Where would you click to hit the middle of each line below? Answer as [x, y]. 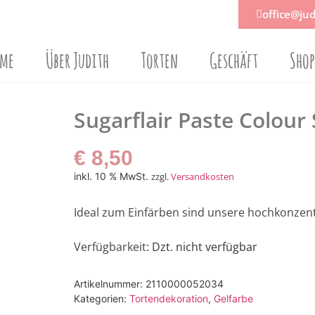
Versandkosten [202, 176]
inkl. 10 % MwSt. [111, 176]
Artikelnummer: [109, 284]
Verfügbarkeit [110, 246]
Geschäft [234, 60]
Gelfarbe [233, 299]
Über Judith [78, 60]
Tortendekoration [168, 299]
